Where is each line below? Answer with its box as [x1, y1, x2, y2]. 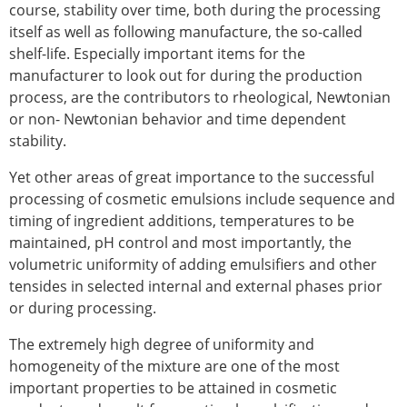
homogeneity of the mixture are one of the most [9, 356, 340, 377]
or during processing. [9, 298, 156, 319]
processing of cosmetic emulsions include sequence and [9, 189, 395, 210]
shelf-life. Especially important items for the [9, 44, 305, 65]
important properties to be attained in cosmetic [9, 378, 337, 399]
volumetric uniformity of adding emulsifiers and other [9, 254, 377, 275]
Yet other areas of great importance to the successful [9, 167, 374, 188]
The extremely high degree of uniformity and [9, 334, 314, 355]
